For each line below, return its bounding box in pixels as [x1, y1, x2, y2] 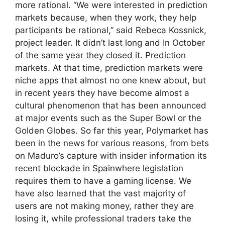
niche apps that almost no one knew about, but [15, 75, 206, 86]
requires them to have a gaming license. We [15, 176, 191, 186]
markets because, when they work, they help [15, 13, 196, 23]
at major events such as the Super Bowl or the [15, 113, 201, 124]
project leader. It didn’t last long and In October [15, 38, 205, 48]
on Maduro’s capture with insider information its [15, 151, 207, 161]
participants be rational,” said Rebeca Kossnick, [15, 25, 206, 36]
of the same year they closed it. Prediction [15, 50, 186, 61]
